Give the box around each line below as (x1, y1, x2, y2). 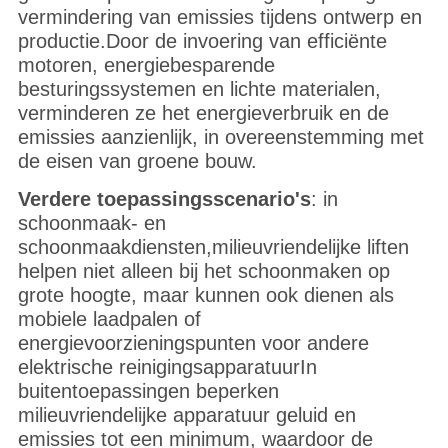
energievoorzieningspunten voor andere (17, 332, 369, 355)
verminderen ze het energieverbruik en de (17, 102, 389, 125)
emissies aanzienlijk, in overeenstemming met (17, 126, 424, 149)
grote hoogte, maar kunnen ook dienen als (17, 284, 394, 307)
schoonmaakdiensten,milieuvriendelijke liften (17, 236, 409, 259)
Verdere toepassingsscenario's (17, 188, 311, 211)
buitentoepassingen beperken (17, 380, 279, 403)
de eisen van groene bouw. (17, 150, 257, 173)
